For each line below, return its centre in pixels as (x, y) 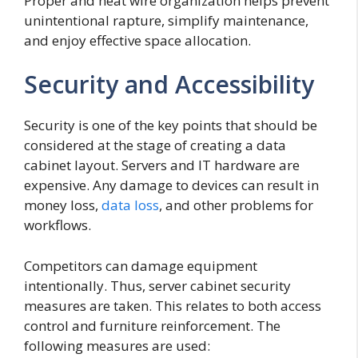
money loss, (63, 205)
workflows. (58, 225)
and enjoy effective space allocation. (137, 40)
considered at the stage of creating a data (155, 145)
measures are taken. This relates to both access (173, 305)
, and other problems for (236, 205)
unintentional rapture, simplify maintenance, (166, 20)
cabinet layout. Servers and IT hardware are (162, 165)
